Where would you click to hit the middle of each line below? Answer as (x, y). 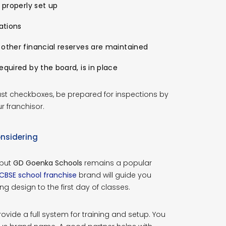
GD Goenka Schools (47, 163)
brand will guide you (114, 175)
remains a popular (117, 163)
